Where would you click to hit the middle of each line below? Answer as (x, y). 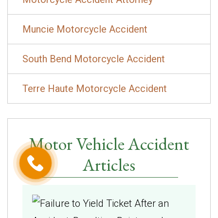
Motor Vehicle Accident (109, 144)
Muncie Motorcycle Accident (85, 29)
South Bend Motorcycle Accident (94, 59)
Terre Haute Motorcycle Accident (95, 88)
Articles (109, 164)
